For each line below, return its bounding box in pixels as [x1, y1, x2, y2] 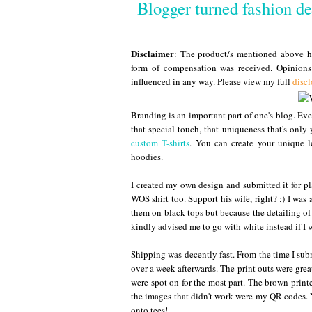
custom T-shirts [131, 136, 190, 150]
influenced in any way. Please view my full [131, 75, 292, 88]
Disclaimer [131, 47, 174, 61]
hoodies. [131, 150, 163, 164]
